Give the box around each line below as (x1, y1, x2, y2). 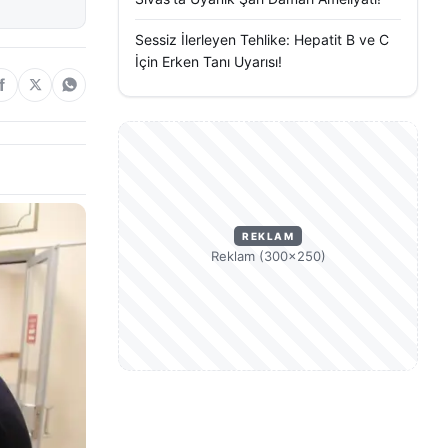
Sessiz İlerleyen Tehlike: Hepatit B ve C (135, 31, 389, 48)
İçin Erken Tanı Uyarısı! (135, 53, 282, 70)
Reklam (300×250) (210, 248, 326, 264)
